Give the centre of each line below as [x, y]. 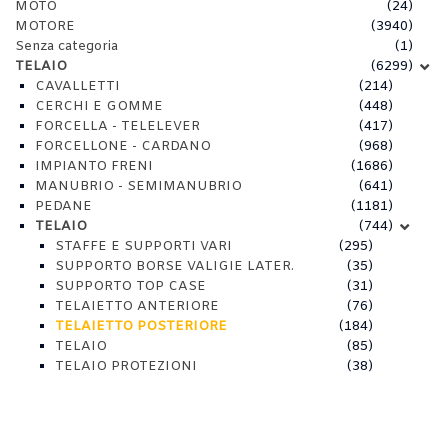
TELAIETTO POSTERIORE [141, 327]
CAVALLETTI [77, 87]
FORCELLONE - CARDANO [123, 147]
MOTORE [45, 27]
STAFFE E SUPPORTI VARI [143, 247]
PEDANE [63, 207]
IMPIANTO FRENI [94, 167]
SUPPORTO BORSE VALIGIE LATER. [174, 267]
